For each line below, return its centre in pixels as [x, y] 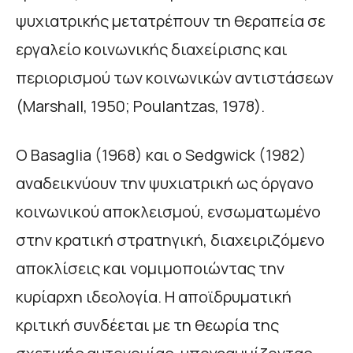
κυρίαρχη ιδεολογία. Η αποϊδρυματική [154, 297]
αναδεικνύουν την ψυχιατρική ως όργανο [165, 184]
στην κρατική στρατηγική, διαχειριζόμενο [170, 240]
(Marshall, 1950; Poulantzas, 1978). [140, 106]
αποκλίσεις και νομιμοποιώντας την [150, 269]
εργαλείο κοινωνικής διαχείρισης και [152, 50]
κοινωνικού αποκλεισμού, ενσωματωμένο [168, 212]
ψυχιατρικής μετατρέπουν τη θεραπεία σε [171, 21]
